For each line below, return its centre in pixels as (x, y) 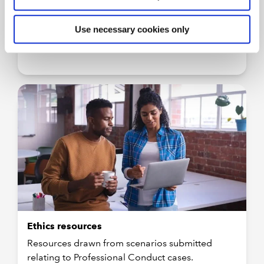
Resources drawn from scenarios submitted (120, 243)
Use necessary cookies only (132, 29)
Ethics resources (65, 226)
